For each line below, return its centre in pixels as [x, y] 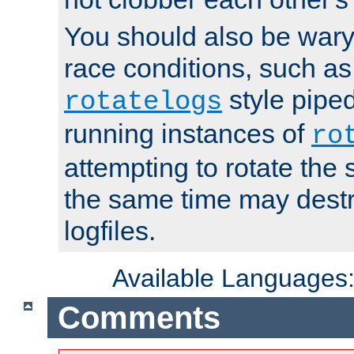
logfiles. [110, 231]
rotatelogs [143, 102]
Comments [139, 317]
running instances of [188, 134]
